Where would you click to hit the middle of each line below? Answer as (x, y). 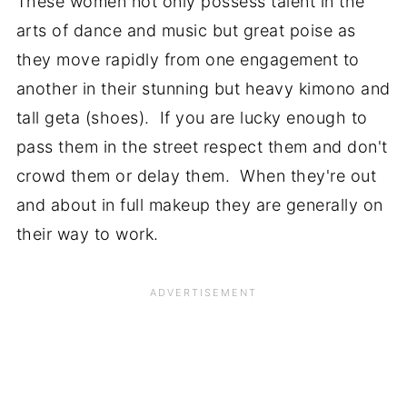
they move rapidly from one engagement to (188, 59)
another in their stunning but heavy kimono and (203, 88)
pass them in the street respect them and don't (202, 146)
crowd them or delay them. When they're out (196, 175)
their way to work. (87, 233)
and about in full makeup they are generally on (199, 204)
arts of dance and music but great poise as (186, 30)
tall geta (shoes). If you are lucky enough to (192, 117)
